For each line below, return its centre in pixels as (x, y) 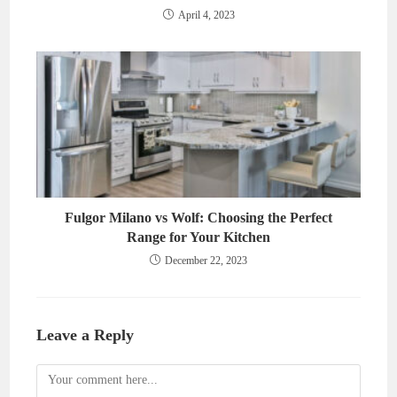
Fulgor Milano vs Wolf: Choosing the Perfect (198, 218)
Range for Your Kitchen (198, 237)
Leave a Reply (86, 335)
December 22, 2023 (206, 261)
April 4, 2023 (206, 15)
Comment (60, 375)
